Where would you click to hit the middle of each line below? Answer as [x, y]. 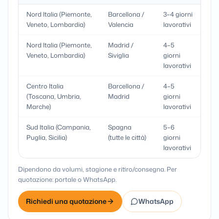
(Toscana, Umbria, [54, 96]
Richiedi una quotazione [66, 201]
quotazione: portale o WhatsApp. [67, 179]
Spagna [120, 127]
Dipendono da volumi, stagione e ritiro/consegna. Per [98, 169]
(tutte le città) [127, 137]
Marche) [39, 107]
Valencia [121, 24]
